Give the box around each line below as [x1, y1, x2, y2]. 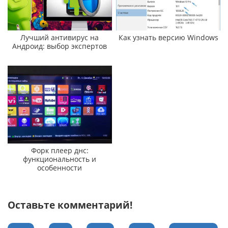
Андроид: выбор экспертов [12, 41, 107, 51]
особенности [37, 163, 82, 173]
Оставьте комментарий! [8, 198, 132, 212]
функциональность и [23, 154, 97, 164]
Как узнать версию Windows [118, 32, 218, 42]
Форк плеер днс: [31, 146, 89, 156]
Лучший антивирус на [20, 32, 99, 42]
